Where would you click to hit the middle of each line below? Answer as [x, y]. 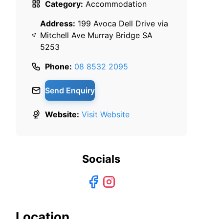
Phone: [58, 66]
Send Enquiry [70, 90]
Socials [101, 159]
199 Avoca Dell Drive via [123, 23]
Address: [57, 23]
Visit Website [106, 114]
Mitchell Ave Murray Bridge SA [96, 35]
